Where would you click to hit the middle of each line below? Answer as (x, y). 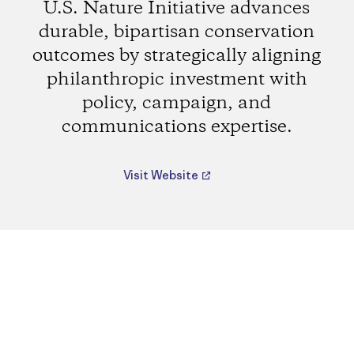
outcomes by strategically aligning (177, 56)
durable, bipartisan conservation (177, 32)
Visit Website (162, 175)
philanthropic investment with (177, 79)
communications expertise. (177, 127)
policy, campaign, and (177, 103)
